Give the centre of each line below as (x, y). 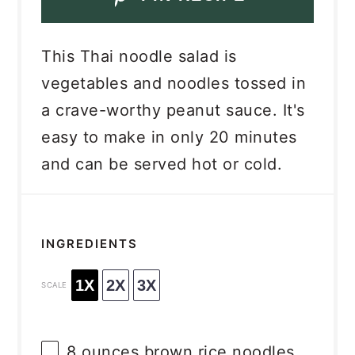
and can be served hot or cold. (162, 164)
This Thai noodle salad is (139, 56)
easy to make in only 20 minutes (169, 137)
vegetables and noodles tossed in (174, 83)
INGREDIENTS (90, 244)
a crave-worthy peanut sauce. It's (173, 110)
